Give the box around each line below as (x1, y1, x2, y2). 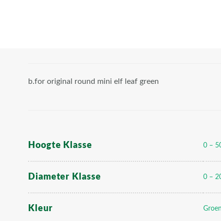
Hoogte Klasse (28, 140, 92, 150)
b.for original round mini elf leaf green (28, 77, 159, 85)
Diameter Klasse (28, 172, 101, 182)
